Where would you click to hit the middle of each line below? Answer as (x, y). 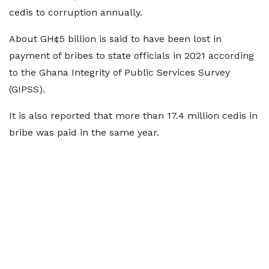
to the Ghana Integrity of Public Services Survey (119, 72)
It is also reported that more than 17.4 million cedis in (133, 116)
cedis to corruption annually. (76, 12)
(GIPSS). (27, 89)
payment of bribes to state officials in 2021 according (131, 56)
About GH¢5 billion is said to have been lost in (115, 39)
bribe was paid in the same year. (84, 132)
